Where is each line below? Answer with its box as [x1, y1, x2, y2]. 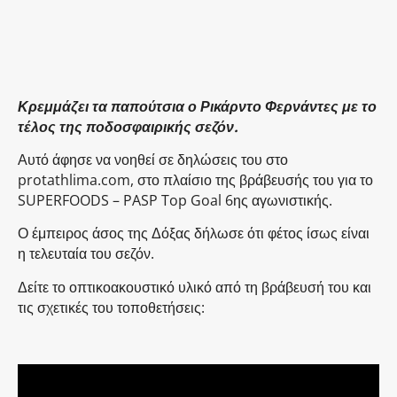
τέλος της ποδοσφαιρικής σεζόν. [18, 116, 238, 136]
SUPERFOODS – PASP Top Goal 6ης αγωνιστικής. [18, 190, 332, 210]
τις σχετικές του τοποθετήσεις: [18, 297, 205, 317]
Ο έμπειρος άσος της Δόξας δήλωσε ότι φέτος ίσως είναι [18, 223, 370, 244]
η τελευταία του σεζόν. [18, 244, 154, 264]
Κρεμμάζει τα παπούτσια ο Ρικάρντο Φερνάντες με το [18, 96, 377, 116]
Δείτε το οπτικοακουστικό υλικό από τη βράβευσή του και [18, 276, 371, 297]
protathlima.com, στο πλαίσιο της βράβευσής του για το [18, 169, 373, 190]
